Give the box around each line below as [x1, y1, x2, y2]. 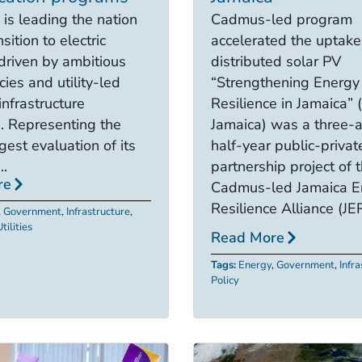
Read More [211, 228, 284, 248]
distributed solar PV [211, 51, 341, 71]
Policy [211, 273, 239, 288]
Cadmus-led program [211, 9, 352, 29]
